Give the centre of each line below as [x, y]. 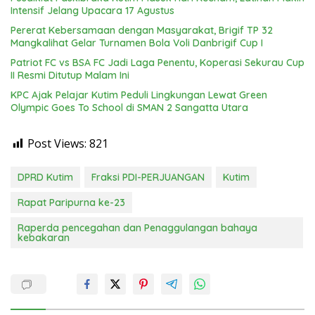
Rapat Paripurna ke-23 [71, 202]
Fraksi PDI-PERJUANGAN [148, 177]
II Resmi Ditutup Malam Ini [70, 75]
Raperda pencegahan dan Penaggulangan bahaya [137, 227]
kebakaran [44, 237]
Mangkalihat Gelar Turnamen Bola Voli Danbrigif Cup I [137, 43]
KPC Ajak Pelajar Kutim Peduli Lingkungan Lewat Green [139, 95]
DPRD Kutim [45, 177]
